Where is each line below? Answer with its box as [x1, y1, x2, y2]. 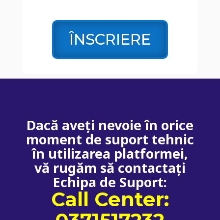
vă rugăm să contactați [34, 158, 186, 177]
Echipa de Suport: [53, 172, 167, 191]
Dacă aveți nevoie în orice [26, 115, 193, 134]
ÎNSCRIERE [69, 30, 151, 49]
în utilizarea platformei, [31, 144, 188, 163]
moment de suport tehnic [26, 130, 194, 148]
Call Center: [51, 187, 169, 211]
